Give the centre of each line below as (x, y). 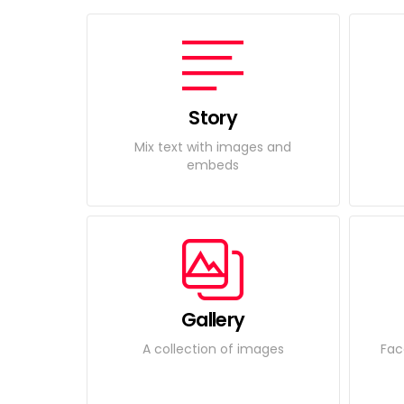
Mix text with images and (213, 147)
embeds (213, 165)
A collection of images (213, 349)
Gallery (213, 320)
